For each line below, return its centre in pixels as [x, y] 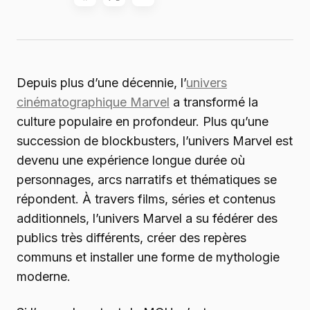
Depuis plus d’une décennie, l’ [101, 83]
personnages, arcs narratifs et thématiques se [147, 180]
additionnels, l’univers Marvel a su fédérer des [147, 219]
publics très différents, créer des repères [131, 238]
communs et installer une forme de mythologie [148, 257]
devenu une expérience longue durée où [131, 161]
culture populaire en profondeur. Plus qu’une [143, 122]
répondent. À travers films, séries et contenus [146, 199]
